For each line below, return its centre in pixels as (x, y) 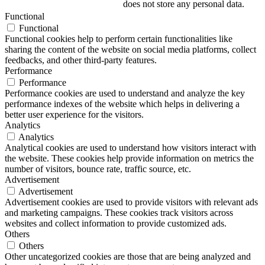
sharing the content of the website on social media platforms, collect (130, 50)
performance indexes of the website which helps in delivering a (122, 104)
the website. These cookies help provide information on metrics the (129, 159)
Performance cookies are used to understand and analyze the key (125, 93)
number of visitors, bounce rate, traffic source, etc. (98, 169)
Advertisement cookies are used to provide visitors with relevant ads (131, 202)
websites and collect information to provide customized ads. (116, 224)
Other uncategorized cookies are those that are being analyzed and (128, 257)
